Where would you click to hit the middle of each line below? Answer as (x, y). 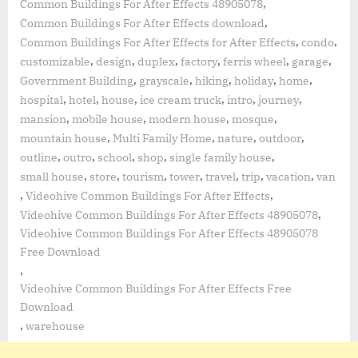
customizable (55, 61)
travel (221, 176)
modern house (187, 119)
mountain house (64, 138)
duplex (156, 61)
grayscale (164, 80)
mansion (43, 119)
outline (39, 157)
